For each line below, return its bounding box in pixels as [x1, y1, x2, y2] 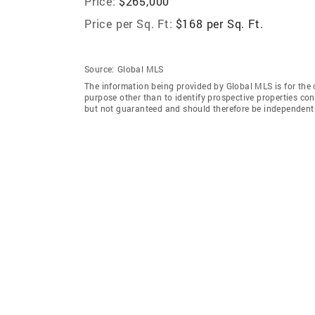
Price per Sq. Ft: [84, 15, 173, 31]
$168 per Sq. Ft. [175, 15, 264, 31]
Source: [84, 63, 115, 75]
